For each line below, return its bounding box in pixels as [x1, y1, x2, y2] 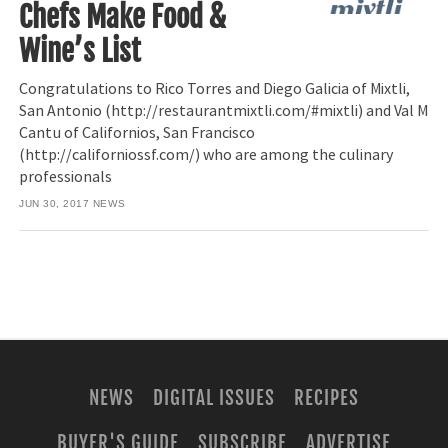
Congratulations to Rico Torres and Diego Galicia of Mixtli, [19, 78, 411, 99]
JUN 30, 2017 [19, 198, 90, 210]
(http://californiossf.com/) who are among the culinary [19, 144, 394, 165]
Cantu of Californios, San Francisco [19, 122, 256, 143]
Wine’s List [19, 33, 142, 70]
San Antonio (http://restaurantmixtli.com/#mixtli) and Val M [19, 100, 429, 121]
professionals [19, 166, 113, 187]
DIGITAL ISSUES [153, 386, 275, 411]
